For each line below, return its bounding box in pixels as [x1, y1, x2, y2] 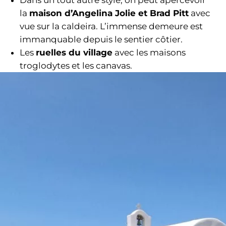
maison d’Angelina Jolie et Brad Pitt [29, 8, 189, 18]
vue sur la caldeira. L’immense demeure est [20, 21, 203, 31]
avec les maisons [112, 47, 186, 58]
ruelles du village [36, 47, 113, 58]
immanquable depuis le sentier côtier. [20, 34, 183, 44]
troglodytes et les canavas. [20, 60, 133, 71]
